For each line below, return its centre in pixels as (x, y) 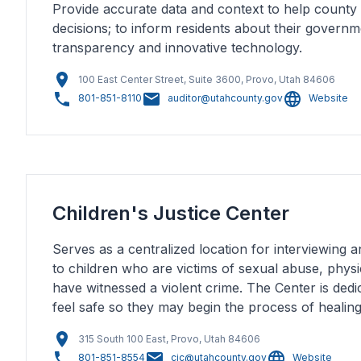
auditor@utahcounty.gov (225, 98)
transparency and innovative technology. (177, 48)
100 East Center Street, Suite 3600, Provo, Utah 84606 (207, 79)
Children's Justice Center (171, 213)
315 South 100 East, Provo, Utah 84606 (169, 339)
